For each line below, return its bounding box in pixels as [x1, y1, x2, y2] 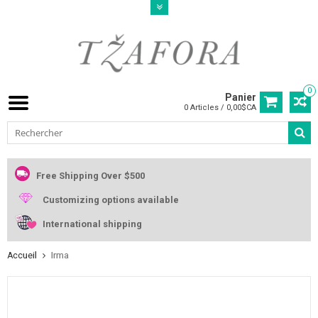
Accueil [7, 250, 37, 261]
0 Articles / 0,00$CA [184, 103, 256, 113]
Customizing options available [42, 194, 179, 206]
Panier [225, 92, 256, 104]
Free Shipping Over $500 [36, 170, 145, 182]
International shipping [42, 219, 142, 230]
